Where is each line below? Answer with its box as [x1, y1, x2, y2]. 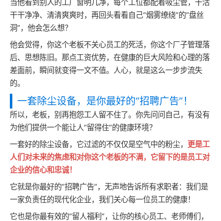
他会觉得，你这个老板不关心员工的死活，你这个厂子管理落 [10, 40, 210, 49]
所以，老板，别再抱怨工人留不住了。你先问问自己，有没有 [10, 110, 210, 119]
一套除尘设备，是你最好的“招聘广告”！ [17, 95, 193, 107]
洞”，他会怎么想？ [10, 23, 72, 33]
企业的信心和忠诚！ [10, 165, 76, 175]
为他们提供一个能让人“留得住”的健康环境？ [10, 123, 156, 132]
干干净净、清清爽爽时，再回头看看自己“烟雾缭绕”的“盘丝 [10, 10, 204, 20]
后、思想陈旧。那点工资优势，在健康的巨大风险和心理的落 [10, 53, 210, 62]
